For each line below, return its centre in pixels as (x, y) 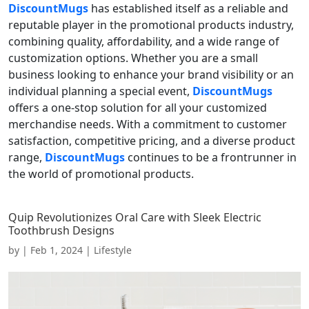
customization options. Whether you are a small (133, 58)
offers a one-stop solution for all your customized (138, 107)
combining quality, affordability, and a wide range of (144, 41)
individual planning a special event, (100, 91)
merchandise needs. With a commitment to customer (148, 124)
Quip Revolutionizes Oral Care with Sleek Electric (135, 217)
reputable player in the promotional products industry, (151, 24)
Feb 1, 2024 (57, 250)
